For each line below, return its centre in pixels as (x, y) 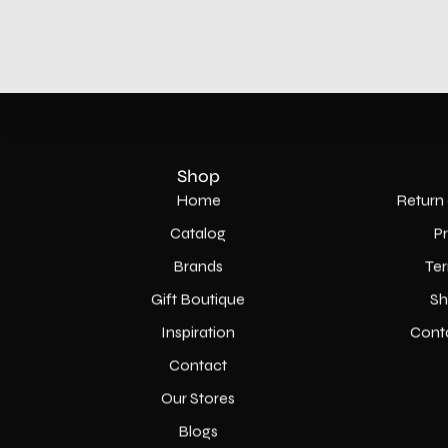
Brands (198, 266)
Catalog (198, 233)
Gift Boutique (198, 299)
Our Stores (198, 398)
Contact (198, 365)
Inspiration (198, 332)
